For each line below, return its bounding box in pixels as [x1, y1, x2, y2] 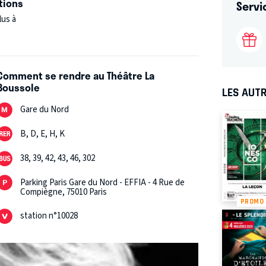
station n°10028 [20, 210, 78, 223]
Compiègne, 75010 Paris [20, 186, 107, 199]
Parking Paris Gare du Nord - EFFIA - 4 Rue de [20, 176, 185, 189]
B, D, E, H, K [20, 128, 65, 141]
